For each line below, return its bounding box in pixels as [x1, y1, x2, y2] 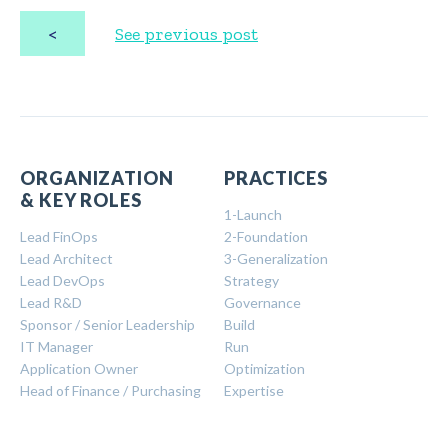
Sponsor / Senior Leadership [20, 316, 195, 334]
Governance [224, 294, 301, 312]
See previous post [115, 23, 258, 46]
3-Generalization [224, 250, 328, 268]
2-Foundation [224, 228, 308, 246]
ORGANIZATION [20, 167, 174, 190]
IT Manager [20, 338, 93, 356]
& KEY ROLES [20, 189, 142, 212]
